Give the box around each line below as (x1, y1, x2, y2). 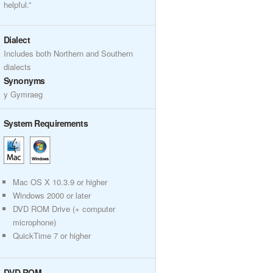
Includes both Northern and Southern (4, 48, 133, 59)
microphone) (13, 216, 56, 228)
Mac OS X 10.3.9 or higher (13, 176, 107, 188)
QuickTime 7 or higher (13, 230, 91, 241)
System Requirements (4, 117, 88, 129)
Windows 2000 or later (13, 190, 91, 201)
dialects (4, 61, 31, 73)
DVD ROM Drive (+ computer (13, 203, 115, 214)
